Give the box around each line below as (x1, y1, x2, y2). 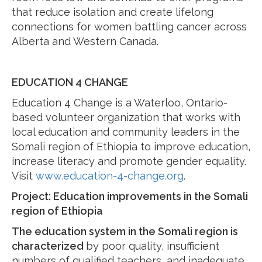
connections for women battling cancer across (12, 20, 247, 33)
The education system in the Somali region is (12, 225, 238, 237)
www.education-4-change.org (36, 170, 184, 182)
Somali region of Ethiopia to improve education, (12, 140, 250, 153)
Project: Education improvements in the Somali (12, 190, 248, 202)
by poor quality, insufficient (86, 240, 219, 252)
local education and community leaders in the (12, 126, 240, 138)
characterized (12, 240, 86, 252)
